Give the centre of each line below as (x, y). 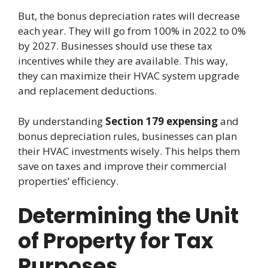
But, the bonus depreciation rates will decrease (129, 16)
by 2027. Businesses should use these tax (115, 46)
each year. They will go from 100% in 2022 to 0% (132, 31)
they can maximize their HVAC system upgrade (129, 76)
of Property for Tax (116, 241)
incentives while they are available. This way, (123, 61)
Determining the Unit (128, 216)
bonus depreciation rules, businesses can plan (127, 136)
